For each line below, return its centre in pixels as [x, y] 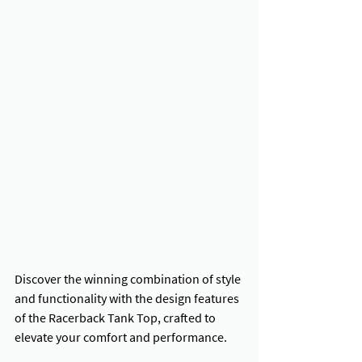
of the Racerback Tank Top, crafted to [116, 318]
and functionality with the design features [128, 299]
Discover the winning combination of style [129, 279]
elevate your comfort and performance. [121, 337]
